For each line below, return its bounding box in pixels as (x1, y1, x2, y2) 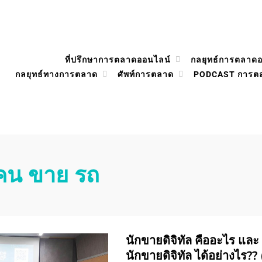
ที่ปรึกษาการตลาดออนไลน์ (65, 55, 171, 64)
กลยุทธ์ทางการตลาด (15, 70, 98, 79)
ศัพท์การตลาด (118, 70, 174, 79)
